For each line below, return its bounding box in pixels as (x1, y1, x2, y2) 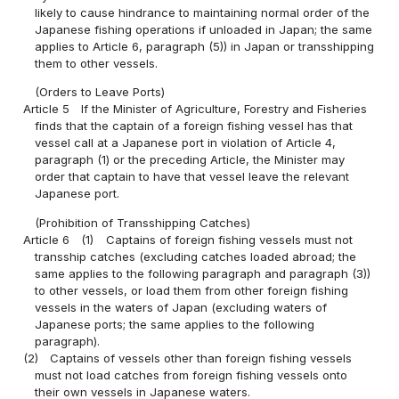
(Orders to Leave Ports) (35, 85, 166, 100)
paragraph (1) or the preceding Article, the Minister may (35, 152, 346, 167)
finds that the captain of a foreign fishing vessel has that (35, 118, 354, 134)
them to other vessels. (35, 56, 159, 71)
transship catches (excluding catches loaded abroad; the (35, 248, 357, 264)
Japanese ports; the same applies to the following (35, 316, 315, 331)
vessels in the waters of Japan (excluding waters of (35, 299, 328, 314)
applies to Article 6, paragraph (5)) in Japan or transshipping (35, 39, 375, 54)
